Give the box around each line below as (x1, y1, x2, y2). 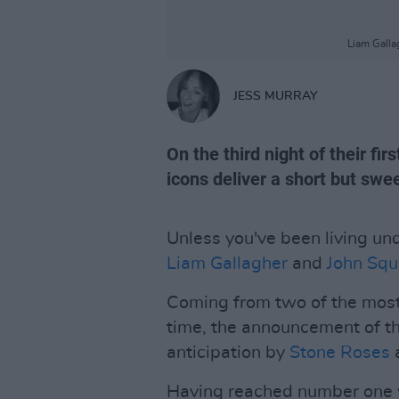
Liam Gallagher (167, 255, 288, 273)
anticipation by (167, 344, 289, 362)
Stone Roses (289, 344, 390, 362)
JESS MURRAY (233, 89, 318, 102)
